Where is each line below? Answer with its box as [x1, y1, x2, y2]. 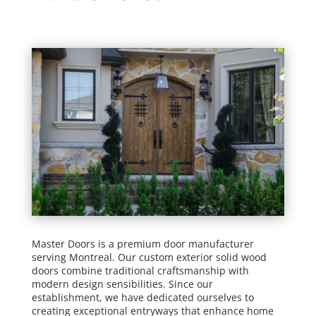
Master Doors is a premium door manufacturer [31, 237, 254, 251]
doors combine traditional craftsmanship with [31, 264, 249, 278]
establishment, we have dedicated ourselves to [31, 291, 254, 305]
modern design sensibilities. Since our [31, 277, 213, 291]
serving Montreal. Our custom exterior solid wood [31, 250, 267, 265]
